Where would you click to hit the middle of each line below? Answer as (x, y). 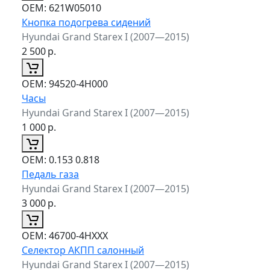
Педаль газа (50, 174)
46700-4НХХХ (77, 235)
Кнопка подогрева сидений (86, 22)
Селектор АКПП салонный (83, 250)
